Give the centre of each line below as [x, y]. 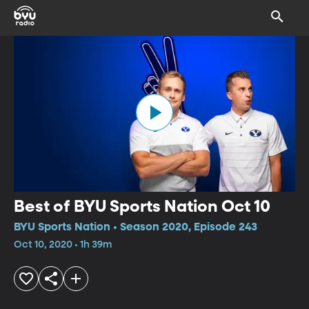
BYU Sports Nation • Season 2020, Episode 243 [136, 227]
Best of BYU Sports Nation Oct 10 [142, 207]
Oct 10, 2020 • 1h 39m [63, 245]
